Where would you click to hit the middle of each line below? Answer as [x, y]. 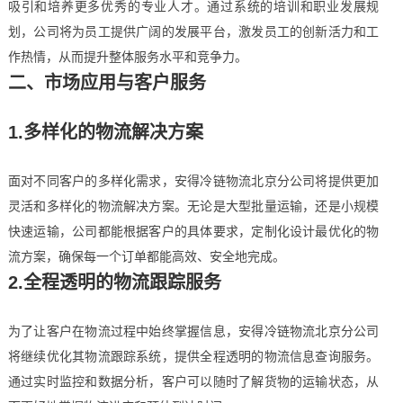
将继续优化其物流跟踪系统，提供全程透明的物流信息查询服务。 [193, 356]
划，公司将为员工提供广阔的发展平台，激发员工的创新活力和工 [193, 31]
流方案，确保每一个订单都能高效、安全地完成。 [146, 256]
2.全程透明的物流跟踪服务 [114, 282]
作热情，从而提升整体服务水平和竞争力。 [127, 57]
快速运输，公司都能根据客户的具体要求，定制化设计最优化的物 [193, 231]
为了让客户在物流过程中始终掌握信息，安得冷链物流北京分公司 [193, 331]
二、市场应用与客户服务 [107, 83]
